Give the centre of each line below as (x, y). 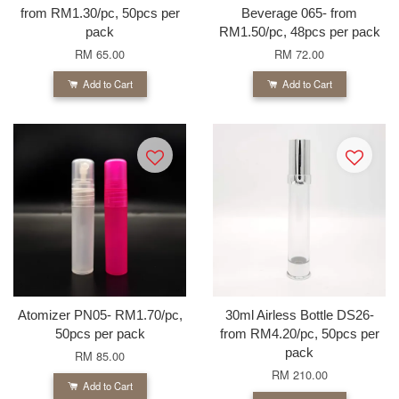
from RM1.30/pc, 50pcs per (100, 12)
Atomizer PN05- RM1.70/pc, (100, 314)
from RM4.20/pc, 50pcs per (299, 333)
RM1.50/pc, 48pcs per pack (299, 31)
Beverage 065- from (299, 12)
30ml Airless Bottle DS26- (299, 314)
